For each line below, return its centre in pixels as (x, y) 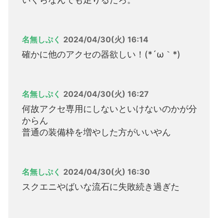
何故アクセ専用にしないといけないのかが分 (109, 109)
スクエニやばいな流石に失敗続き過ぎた (101, 187)
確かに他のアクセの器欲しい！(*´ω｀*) (101, 54)
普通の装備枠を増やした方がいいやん (96, 132)
